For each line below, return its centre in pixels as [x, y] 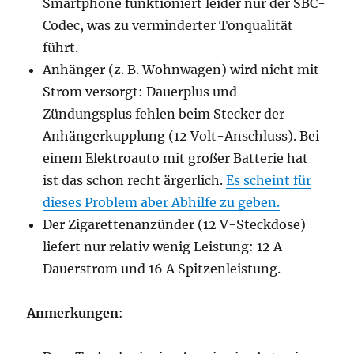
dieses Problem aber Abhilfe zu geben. [162, 202]
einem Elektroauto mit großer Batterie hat [176, 158]
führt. [61, 47]
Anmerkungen [73, 313]
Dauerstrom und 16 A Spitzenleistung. [162, 269]
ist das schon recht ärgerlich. [135, 180]
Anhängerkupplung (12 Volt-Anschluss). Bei [181, 136]
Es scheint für [269, 180]
